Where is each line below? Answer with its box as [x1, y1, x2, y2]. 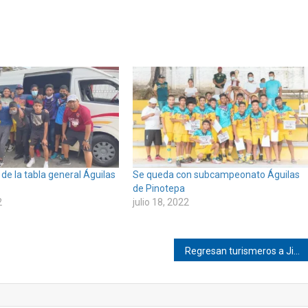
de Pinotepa [132, 182, 185, 194]
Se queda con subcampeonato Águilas [132, 168, 300, 180]
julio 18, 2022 [132, 196, 189, 208]
